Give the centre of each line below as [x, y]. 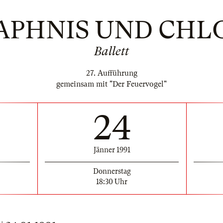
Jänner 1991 [112, 150]
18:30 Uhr [112, 181]
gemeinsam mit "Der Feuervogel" [111, 84]
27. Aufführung [111, 73]
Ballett [111, 51]
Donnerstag [112, 171]
